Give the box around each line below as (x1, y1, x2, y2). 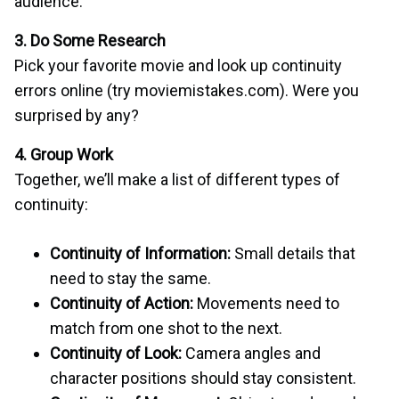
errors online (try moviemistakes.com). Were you (14, 80, 359, 100)
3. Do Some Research (14, 30, 166, 50)
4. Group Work (14, 144, 113, 164)
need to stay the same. (50, 268, 211, 288)
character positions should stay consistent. (50, 368, 356, 387)
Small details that (231, 243, 355, 263)
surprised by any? (14, 105, 139, 125)
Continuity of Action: (50, 293, 193, 313)
